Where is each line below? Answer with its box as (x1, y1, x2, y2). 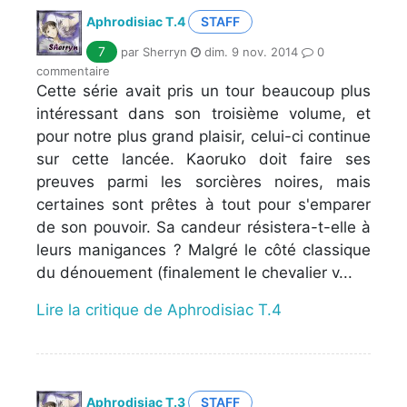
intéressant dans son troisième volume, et (36, 104, 371, 123)
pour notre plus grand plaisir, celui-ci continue (36, 126, 371, 145)
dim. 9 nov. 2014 (201, 44, 298, 59)
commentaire (36, 63, 110, 78)
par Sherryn (121, 44, 191, 59)
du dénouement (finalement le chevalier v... (36, 263, 352, 282)
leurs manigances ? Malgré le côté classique (36, 240, 371, 259)
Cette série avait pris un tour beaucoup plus (36, 81, 371, 100)
